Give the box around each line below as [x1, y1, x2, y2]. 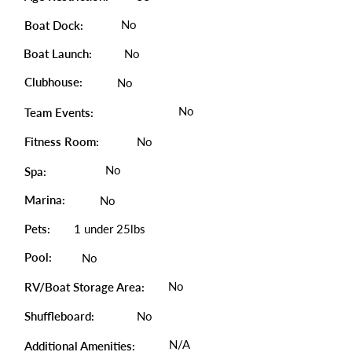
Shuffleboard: [24, 309, 94, 323]
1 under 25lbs [74, 222, 145, 236]
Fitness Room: [24, 134, 99, 148]
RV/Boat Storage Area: [24, 280, 145, 294]
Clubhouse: [24, 75, 82, 89]
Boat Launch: [24, 46, 92, 60]
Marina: [24, 192, 65, 207]
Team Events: [24, 105, 93, 119]
